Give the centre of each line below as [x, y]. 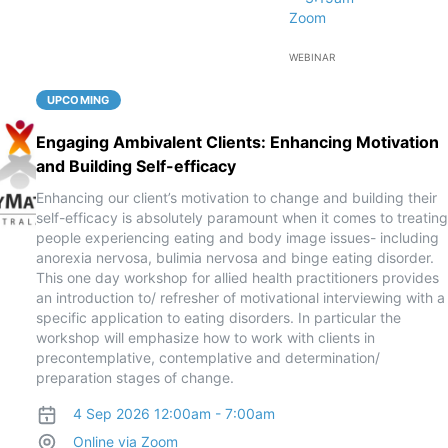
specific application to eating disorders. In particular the [218, 317]
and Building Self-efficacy [135, 166]
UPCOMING [78, 100]
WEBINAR [311, 57]
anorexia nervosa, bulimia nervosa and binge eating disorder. [234, 257]
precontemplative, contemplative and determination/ [207, 357]
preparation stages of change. [134, 377]
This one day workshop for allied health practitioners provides [237, 277]
